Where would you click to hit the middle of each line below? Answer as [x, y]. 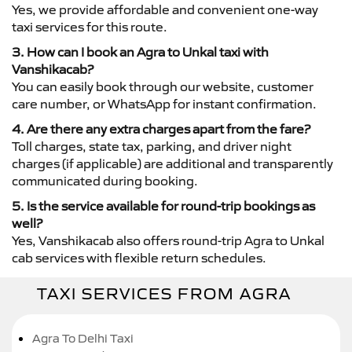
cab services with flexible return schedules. [139, 258]
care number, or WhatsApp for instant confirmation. [164, 104]
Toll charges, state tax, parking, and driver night [152, 146]
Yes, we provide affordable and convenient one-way [165, 9]
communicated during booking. [105, 181]
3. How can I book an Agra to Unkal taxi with [140, 52]
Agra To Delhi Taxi [83, 338]
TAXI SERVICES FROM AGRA [164, 294]
